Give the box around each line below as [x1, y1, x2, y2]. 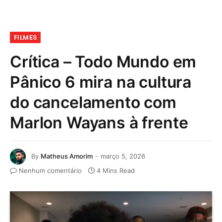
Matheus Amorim [41, 152, 93, 160]
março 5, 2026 [101, 152, 145, 160]
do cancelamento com [10, 93, 176, 112]
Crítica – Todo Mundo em [10, 52, 197, 71]
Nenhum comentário [19, 166, 82, 174]
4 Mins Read [97, 166, 135, 174]
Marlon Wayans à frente [10, 113, 188, 132]
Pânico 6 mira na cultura [10, 72, 192, 92]
